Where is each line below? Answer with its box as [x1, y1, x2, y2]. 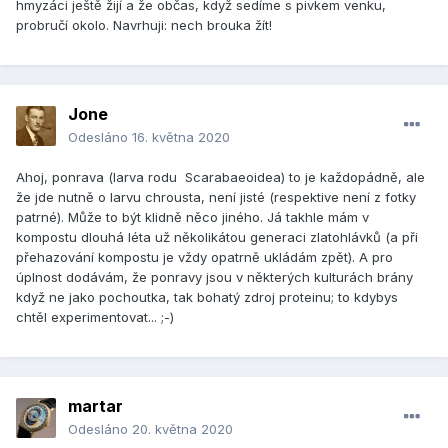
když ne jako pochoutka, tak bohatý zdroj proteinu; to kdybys [16, 289, 398, 306]
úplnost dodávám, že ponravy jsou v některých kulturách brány [16, 269, 413, 286]
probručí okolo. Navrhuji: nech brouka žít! [16, 17, 272, 34]
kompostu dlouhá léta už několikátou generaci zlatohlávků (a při [16, 229, 418, 246]
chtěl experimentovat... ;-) [16, 309, 174, 326]
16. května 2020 [132, 129, 230, 146]
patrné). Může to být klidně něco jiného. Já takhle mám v [16, 209, 369, 226]
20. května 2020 [132, 421, 233, 438]
